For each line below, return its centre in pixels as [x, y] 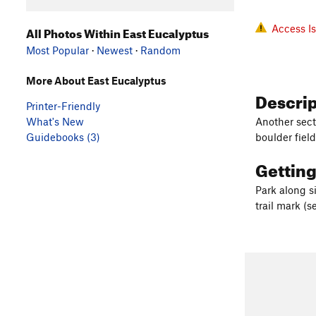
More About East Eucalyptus [96, 80]
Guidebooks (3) [63, 136]
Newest [115, 50]
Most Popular [57, 50]
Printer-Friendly [63, 105]
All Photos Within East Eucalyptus [117, 31]
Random [160, 50]
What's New [55, 121]
